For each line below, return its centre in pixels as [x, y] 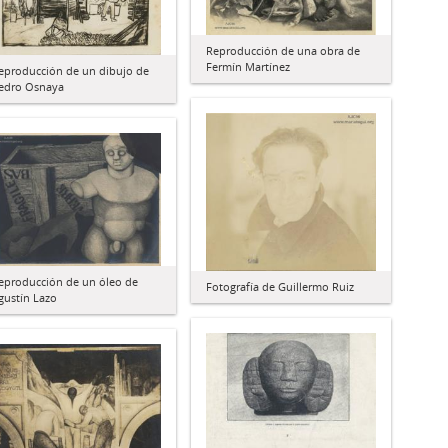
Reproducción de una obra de [283, 50]
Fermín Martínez [248, 66]
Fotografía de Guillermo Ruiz [280, 287]
